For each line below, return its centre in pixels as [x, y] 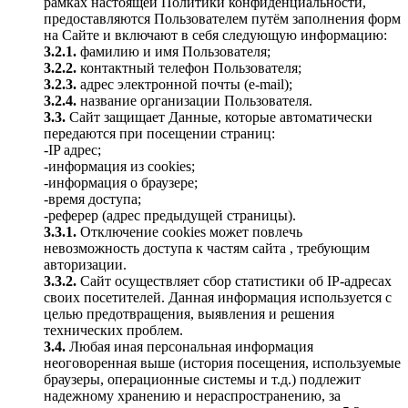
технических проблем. [113, 330]
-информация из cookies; [119, 166]
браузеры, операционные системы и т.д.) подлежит [202, 379]
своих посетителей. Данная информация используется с [218, 297]
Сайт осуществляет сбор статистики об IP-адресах [234, 281]
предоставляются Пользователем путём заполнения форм [222, 19]
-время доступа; [92, 199]
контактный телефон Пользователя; [191, 68]
